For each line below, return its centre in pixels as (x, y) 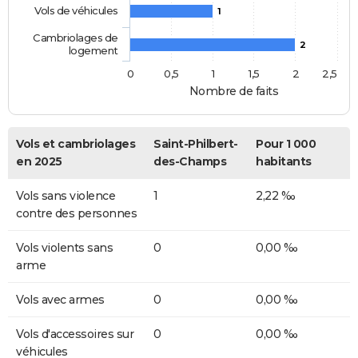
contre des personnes (76, 213)
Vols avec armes (60, 299)
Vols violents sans (64, 247)
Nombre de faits (234, 91)
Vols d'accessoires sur (75, 334)
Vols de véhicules (76, 10)
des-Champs (190, 161)
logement (93, 50)
